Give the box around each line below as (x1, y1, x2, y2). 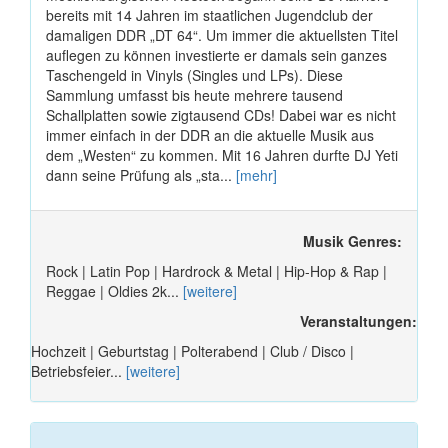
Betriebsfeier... (31, 361, 126, 382)
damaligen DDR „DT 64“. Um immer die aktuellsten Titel (46, 25, 398, 46)
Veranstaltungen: (300, 311, 417, 332)
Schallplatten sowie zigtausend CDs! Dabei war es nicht (46, 105, 396, 126)
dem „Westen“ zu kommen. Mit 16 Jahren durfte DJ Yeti (46, 145, 398, 166)
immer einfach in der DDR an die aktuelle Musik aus (46, 125, 374, 146)
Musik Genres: (303, 231, 402, 252)
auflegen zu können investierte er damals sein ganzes (46, 45, 387, 66)
